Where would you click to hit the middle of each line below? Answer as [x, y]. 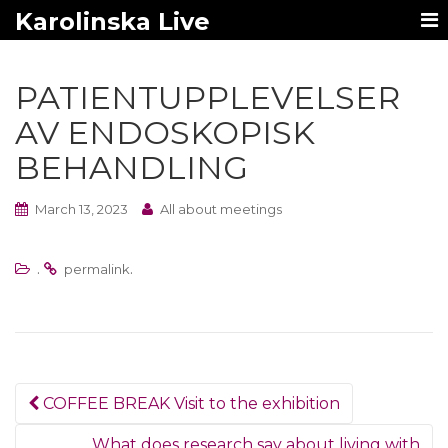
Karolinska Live [112, 21]
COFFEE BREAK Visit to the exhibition [189, 403]
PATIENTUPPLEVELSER [207, 97]
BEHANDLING [131, 167]
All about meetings [221, 209]
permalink [97, 269]
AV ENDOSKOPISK [165, 132]
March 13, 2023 [81, 209]
